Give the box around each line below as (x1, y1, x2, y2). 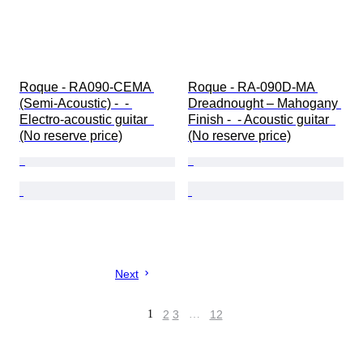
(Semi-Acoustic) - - (19, 96, 132, 111)
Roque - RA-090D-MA (188, 80, 318, 95)
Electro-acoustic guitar (19, 113, 154, 127)
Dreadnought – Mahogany (188, 96, 341, 111)
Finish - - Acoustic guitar (188, 113, 335, 127)
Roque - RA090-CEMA (19, 80, 154, 95)
